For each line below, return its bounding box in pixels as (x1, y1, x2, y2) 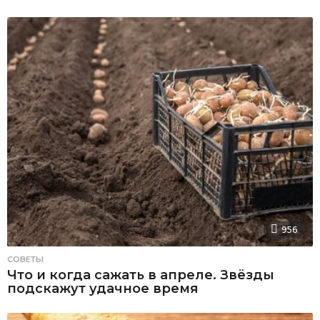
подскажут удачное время (7, 280, 199, 296)
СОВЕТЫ (7, 254, 44, 264)
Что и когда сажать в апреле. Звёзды (7, 266, 274, 283)
